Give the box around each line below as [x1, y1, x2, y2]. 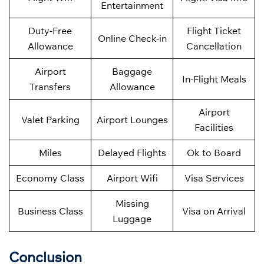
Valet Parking [21, 113, 80, 126]
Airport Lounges [96, 113, 168, 126]
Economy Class [16, 171, 84, 184]
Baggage [112, 65, 152, 77]
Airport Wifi [106, 171, 158, 184]
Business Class [17, 204, 83, 217]
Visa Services [184, 171, 244, 184]
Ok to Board [187, 146, 241, 159]
